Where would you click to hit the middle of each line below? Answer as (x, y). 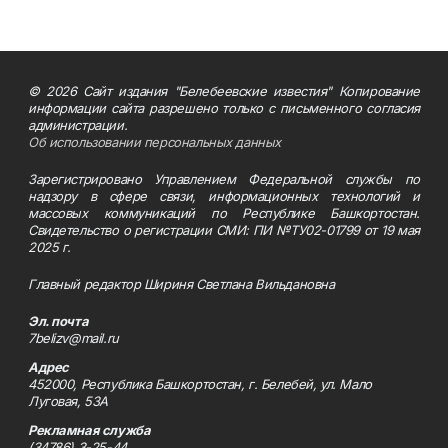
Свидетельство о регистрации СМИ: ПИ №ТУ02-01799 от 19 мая (224, 230)
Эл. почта (58, 321)
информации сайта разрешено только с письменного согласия (224, 108)
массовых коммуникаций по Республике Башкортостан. (224, 213)
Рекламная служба (89, 430)
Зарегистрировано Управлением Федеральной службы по (224, 179)
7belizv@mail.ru (73, 338)
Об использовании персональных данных (154, 142)
